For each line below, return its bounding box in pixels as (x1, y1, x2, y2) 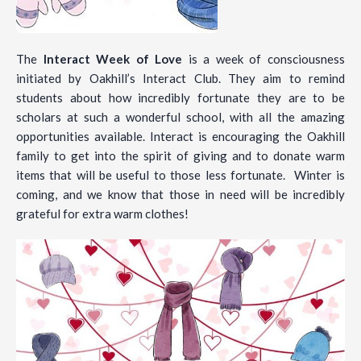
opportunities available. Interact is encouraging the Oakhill (16, 129, 345, 144)
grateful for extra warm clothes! (16, 206, 189, 222)
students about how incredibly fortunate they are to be (16, 90, 345, 106)
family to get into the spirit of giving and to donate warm (16, 148, 345, 164)
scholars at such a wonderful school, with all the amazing (16, 110, 345, 125)
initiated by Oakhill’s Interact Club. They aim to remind (16, 71, 345, 86)
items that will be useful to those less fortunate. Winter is (16, 168, 345, 183)
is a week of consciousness (182, 52, 346, 67)
